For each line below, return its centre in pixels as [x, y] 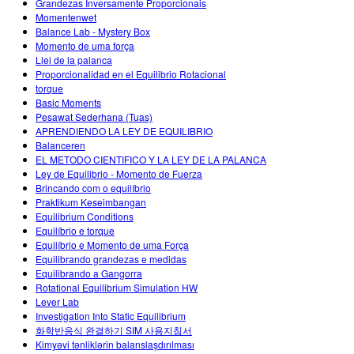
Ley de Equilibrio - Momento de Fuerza [119, 174]
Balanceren [60, 145]
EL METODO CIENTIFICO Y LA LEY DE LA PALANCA [151, 160]
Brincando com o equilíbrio [93, 188]
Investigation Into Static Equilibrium [111, 316]
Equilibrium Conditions [85, 217]
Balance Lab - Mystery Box [93, 32]
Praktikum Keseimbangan [91, 202]
